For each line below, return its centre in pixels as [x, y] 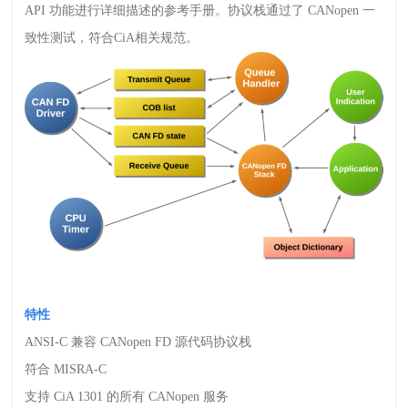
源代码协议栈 [214, 342]
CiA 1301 [81, 397]
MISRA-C [81, 370]
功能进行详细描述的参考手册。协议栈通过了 [179, 10]
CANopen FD [138, 342]
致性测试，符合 [70, 38]
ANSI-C [48, 342]
